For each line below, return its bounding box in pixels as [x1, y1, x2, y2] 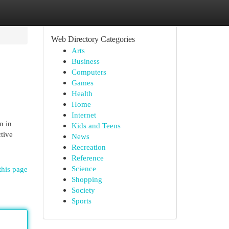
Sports [71, 196, 91, 205]
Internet [71, 110, 96, 119]
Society [71, 186, 95, 194]
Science [71, 164, 96, 173]
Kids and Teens [71, 121, 121, 130]
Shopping [71, 175, 102, 184]
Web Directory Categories [51, 35, 135, 43]
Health [71, 89, 93, 98]
